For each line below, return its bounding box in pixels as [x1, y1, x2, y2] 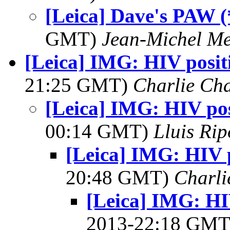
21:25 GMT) [25, 74, 133, 96]
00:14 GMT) [45, 120, 154, 142]
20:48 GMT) [66, 166, 174, 188]
